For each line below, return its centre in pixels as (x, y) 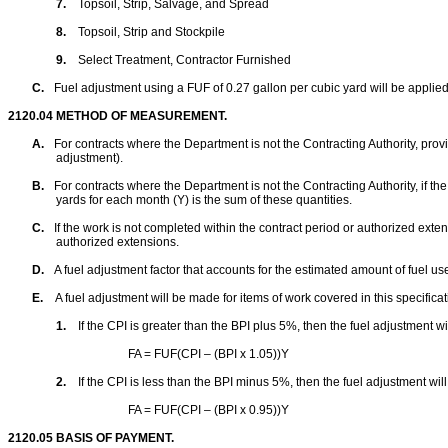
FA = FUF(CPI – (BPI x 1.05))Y (208, 354)
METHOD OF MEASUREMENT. (140, 116)
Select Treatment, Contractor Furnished (184, 60)
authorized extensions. (117, 242)
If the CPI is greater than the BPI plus (178, 326)
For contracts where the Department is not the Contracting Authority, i (239, 186)
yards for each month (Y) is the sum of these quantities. (204, 200)
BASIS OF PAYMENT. (113, 438)
